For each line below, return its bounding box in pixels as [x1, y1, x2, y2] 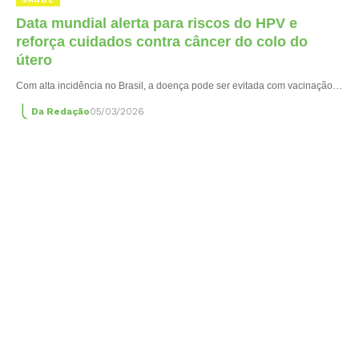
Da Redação [30, 105, 90, 117]
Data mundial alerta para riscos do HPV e [16, 14, 297, 31]
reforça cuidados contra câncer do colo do [16, 33, 308, 50]
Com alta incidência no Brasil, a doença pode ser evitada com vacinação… [16, 79, 342, 91]
